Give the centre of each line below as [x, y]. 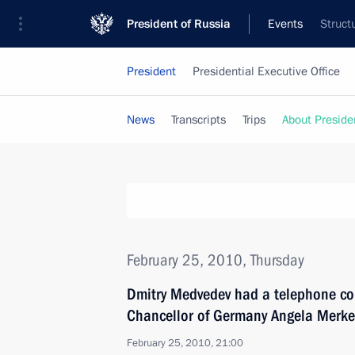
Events [285, 24]
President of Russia [179, 24]
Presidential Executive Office [266, 71]
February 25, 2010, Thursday [216, 260]
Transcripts [198, 120]
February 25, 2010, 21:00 [185, 343]
